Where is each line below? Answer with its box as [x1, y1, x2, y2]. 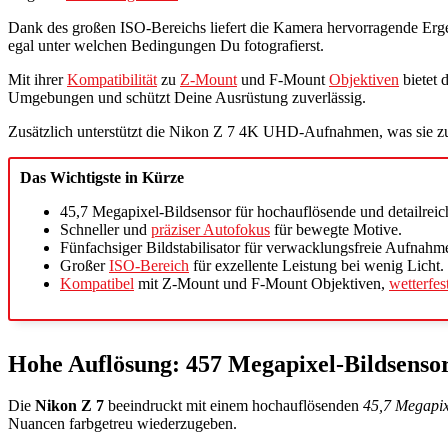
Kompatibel [60, 274, 134, 292]
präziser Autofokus [151, 220, 270, 238]
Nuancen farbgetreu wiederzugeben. [8, 415, 237, 433]
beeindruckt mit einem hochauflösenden [104, 397, 363, 415]
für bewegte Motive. [270, 220, 402, 238]
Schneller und [60, 220, 151, 238]
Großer [60, 256, 109, 274]
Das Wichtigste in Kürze [20, 168, 184, 186]
